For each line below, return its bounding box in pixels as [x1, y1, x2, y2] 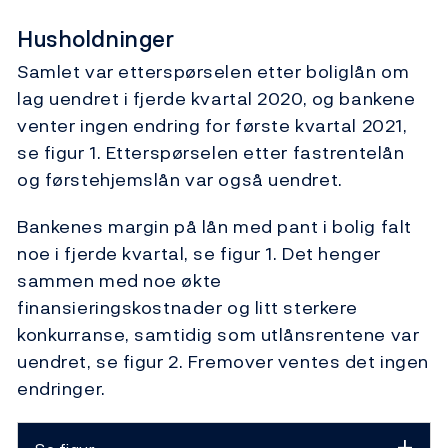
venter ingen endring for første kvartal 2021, [17, 112, 408, 140]
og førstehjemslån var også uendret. [17, 166, 343, 194]
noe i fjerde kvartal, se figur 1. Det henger [17, 240, 381, 268]
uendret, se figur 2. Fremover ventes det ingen [17, 348, 429, 376]
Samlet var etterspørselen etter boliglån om [17, 58, 410, 86]
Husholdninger [17, 23, 175, 56]
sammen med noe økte [17, 267, 222, 295]
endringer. [17, 375, 106, 403]
